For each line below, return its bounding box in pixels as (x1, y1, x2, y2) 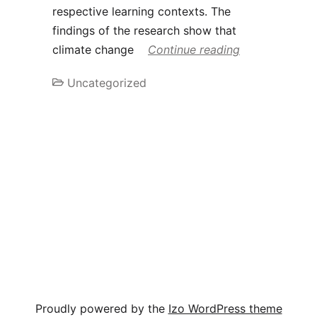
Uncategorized (67, 76, 146, 91)
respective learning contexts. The (52, 4, 231, 19)
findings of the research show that (52, 23, 236, 38)
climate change (52, 42, 137, 57)
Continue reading (148, 42, 240, 57)
